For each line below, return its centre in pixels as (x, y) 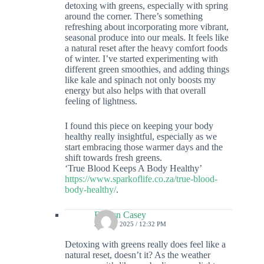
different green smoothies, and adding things (147, 70)
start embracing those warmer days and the (144, 147)
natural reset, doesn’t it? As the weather (138, 255)
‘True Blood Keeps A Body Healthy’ (133, 169)
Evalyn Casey (120, 215)
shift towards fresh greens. (113, 158)
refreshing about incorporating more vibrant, (147, 27)
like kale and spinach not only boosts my (140, 80)
